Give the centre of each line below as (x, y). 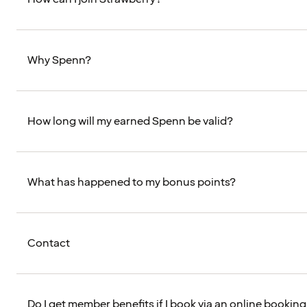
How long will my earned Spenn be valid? (130, 122)
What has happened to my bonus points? (132, 183)
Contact (49, 244)
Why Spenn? (59, 61)
